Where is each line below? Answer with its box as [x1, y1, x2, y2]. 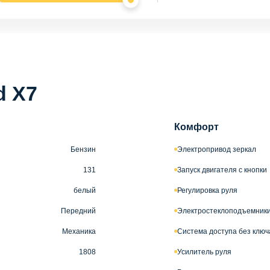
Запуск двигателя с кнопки [177, 165, 267, 174]
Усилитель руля [177, 247, 231, 256]
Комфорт [174, 121, 219, 132]
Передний [61, 206, 96, 215]
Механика [62, 227, 96, 236]
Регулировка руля [177, 186, 237, 195]
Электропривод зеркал [177, 145, 256, 154]
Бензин [71, 145, 96, 154]
